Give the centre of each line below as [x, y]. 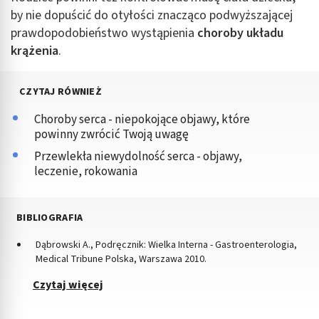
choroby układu [240, 33]
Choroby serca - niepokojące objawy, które [142, 119]
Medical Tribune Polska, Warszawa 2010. [121, 259]
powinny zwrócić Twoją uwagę [111, 134]
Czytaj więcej [68, 284]
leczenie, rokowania [86, 171]
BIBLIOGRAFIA [50, 218]
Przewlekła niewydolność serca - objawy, [138, 156]
